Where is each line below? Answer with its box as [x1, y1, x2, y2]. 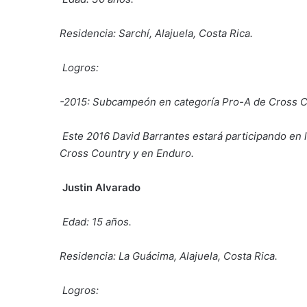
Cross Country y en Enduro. [60, 146, 194, 160]
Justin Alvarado [62, 180, 140, 194]
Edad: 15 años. [62, 214, 132, 228]
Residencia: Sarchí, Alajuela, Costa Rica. [60, 26, 253, 40]
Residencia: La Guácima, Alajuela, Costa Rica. [60, 249, 278, 262]
